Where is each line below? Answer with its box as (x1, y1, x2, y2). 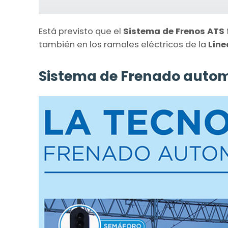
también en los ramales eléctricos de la (39, 39, 208, 51)
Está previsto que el (39, 25, 123, 38)
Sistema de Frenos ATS (123, 25, 224, 38)
